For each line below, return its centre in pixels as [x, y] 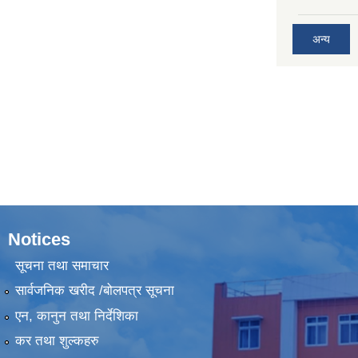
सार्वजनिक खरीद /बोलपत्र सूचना [94, 291]
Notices [39, 239]
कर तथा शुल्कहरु [57, 341]
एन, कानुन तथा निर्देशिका [76, 316]
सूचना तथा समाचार [62, 265]
